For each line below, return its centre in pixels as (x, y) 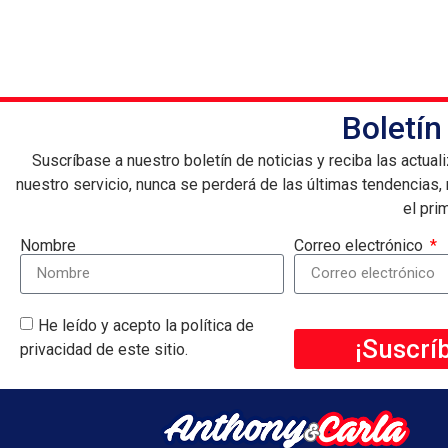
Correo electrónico (360, 245)
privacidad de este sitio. (104, 349)
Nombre (48, 245)
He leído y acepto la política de (146, 325)
